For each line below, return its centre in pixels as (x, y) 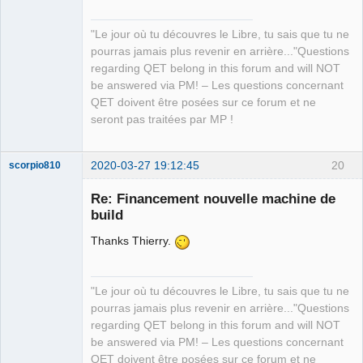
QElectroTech (38, 320)
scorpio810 (35, 166)
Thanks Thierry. (132, 240)
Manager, (30, 343)
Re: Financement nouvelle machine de (213, 199)
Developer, (33, 354)
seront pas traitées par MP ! (162, 120)
